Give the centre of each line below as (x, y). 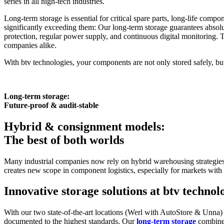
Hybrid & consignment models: (86, 126)
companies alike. (30, 45)
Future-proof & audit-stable (51, 105)
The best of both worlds (64, 140)
